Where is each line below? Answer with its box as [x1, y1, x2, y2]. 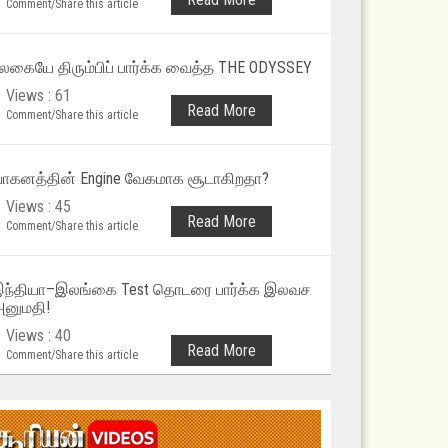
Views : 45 [6, 197, 71, 216]
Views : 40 [6, 326, 71, 345]
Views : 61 [6, 86, 71, 105]
